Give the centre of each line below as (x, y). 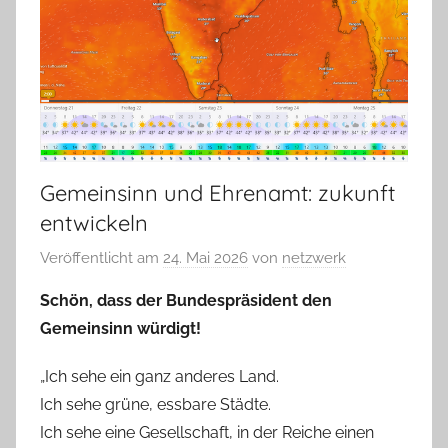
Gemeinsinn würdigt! (120, 329)
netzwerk (314, 258)
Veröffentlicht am (101, 258)
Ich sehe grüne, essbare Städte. (155, 405)
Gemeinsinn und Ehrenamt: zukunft (217, 192)
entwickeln (94, 222)
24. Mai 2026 (205, 258)
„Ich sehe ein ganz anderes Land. (159, 377)
